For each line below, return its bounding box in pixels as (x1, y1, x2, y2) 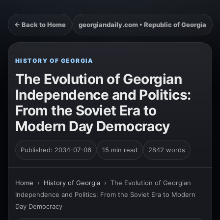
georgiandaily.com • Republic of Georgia (79, 21, 206, 28)
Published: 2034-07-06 (21, 146, 91, 154)
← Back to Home (14, 21, 66, 28)
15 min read (102, 146, 137, 154)
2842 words (148, 146, 185, 154)
